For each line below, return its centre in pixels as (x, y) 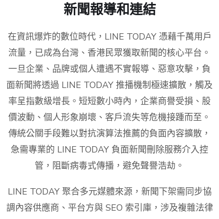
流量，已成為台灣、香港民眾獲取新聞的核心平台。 (109, 53)
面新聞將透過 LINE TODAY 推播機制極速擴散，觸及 (109, 85)
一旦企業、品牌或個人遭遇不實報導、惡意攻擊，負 (109, 69)
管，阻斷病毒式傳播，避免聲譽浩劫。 (109, 166)
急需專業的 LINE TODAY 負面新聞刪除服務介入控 (109, 150)
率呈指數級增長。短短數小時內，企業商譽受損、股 (109, 101)
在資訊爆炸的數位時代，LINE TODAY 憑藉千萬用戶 (109, 37)
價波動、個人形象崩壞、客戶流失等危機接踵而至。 (109, 118)
